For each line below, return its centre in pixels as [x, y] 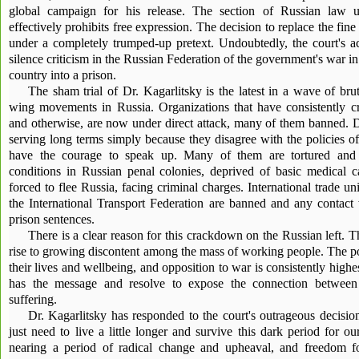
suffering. [33, 299]
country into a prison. [63, 75]
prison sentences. [52, 219]
